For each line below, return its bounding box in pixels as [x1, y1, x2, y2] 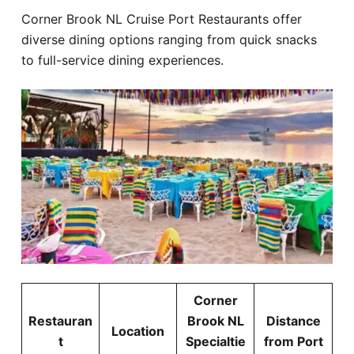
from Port [263, 333, 323, 350]
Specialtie [185, 333, 246, 350]
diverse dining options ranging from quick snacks [21, 31, 317, 47]
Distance [265, 313, 321, 330]
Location [111, 323, 164, 340]
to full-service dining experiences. [21, 51, 224, 68]
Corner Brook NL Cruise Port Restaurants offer [21, 10, 302, 27]
